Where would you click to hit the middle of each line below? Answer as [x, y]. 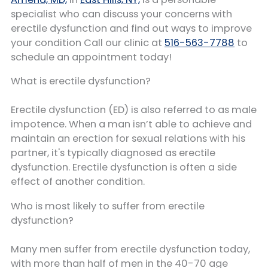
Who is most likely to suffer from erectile [108, 206]
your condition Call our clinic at [88, 43]
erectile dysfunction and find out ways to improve [131, 28]
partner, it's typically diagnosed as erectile [113, 153]
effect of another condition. [78, 182]
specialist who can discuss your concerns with [121, 14]
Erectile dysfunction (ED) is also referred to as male [134, 110]
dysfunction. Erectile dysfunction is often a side [124, 167]
